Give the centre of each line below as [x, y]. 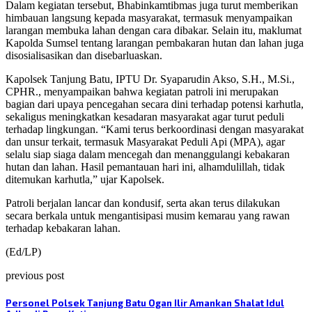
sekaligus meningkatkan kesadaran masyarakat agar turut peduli [145, 117]
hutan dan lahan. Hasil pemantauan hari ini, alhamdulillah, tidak [145, 167]
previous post [35, 276]
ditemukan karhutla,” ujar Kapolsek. [85, 180]
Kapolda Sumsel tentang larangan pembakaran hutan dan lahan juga [155, 43]
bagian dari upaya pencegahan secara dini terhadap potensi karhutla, [155, 104]
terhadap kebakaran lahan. [63, 228]
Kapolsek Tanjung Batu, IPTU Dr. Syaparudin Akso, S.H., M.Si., [150, 79]
